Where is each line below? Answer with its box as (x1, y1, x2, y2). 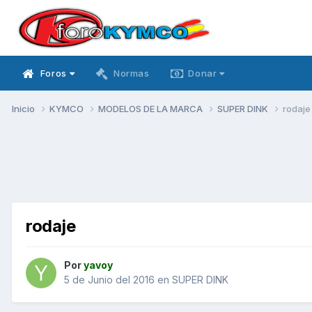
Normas (113, 68, 150, 79)
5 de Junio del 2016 (64, 274, 155, 286)
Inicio (12, 102, 37, 114)
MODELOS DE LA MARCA (98, 102, 205, 114)
